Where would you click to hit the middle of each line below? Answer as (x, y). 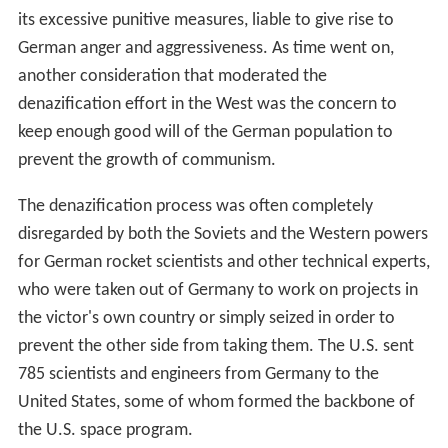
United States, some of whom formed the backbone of (216, 402)
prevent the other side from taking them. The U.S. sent (215, 346)
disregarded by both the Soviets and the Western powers (222, 234)
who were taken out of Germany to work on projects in (217, 290)
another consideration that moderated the (172, 76)
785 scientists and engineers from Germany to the (198, 374)
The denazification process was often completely (195, 206)
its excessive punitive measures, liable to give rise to (205, 20)
